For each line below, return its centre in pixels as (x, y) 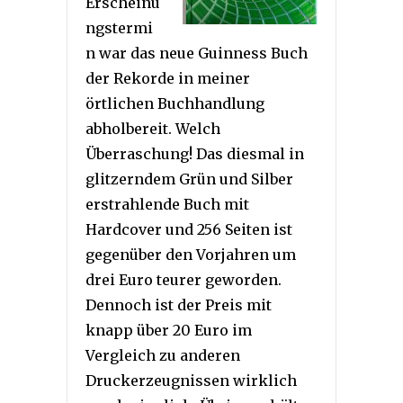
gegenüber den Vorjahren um (191, 255)
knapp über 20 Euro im (169, 331)
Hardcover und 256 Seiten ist (189, 230)
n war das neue (142, 54)
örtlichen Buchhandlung (175, 104)
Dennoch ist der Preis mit (179, 305)
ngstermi (119, 28)
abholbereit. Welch (153, 129)
